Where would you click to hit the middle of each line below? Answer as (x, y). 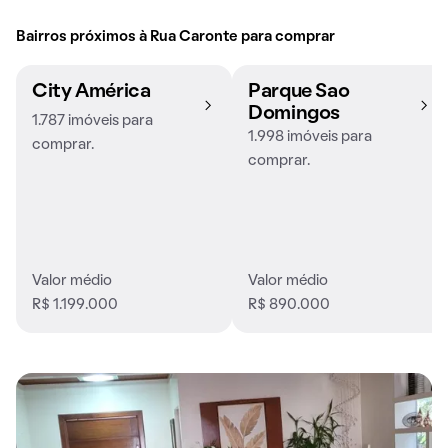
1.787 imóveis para (92, 121)
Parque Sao (299, 92)
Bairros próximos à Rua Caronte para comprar (175, 37)
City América (91, 92)
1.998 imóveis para (310, 137)
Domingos (294, 114)
